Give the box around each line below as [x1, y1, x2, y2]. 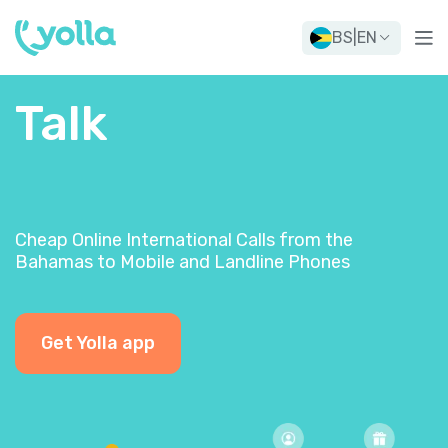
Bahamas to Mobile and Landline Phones [15, 251, 350, 273]
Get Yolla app [41, 332, 155, 354]
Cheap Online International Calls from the [15, 229, 353, 251]
